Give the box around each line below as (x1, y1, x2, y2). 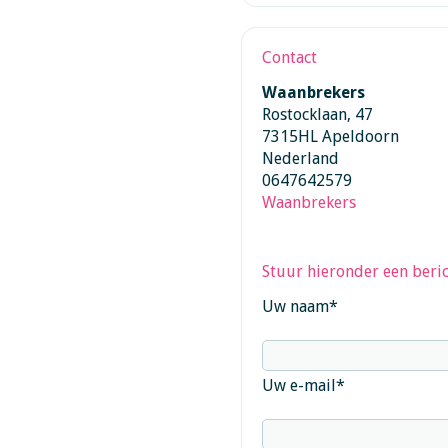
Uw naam (261, 297, 329, 316)
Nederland (261, 149, 339, 168)
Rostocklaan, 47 (261, 105, 373, 124)
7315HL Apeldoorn (261, 127, 399, 146)
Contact (261, 48, 317, 67)
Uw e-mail (261, 376, 336, 395)
